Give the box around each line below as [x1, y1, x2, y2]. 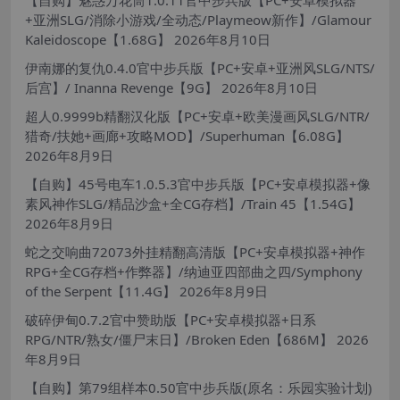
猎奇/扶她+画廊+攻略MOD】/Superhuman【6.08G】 [25, 126, 349, 145]
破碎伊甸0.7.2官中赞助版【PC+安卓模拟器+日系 [25, 310, 316, 329]
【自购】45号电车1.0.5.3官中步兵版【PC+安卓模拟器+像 [25, 174, 371, 193]
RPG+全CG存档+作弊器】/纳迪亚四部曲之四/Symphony [25, 262, 362, 280]
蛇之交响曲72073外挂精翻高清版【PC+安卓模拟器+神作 [25, 242, 365, 261]
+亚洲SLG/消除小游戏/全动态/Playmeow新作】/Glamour [25, 10, 371, 29]
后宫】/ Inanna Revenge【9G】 [25, 78, 218, 96]
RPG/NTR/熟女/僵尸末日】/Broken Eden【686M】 [25, 329, 333, 348]
